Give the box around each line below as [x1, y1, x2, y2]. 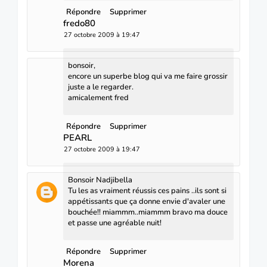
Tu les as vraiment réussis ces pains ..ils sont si [68, 185, 226, 196]
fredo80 [63, 17, 95, 29]
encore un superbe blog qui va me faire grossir [68, 70, 228, 82]
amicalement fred [68, 92, 129, 103]
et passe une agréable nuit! [68, 217, 162, 228]
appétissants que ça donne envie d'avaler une [68, 195, 225, 207]
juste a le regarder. [68, 81, 133, 92]
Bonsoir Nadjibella [68, 174, 132, 185]
